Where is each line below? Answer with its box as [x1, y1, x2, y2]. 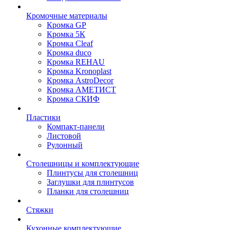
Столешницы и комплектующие [26, 159, 139, 168]
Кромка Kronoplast [47, 67, 111, 75]
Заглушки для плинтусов [47, 178, 134, 186]
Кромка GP [47, 21, 86, 29]
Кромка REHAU [47, 57, 105, 66]
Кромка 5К [47, 30, 85, 39]
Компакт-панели [47, 122, 105, 131]
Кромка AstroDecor [47, 76, 113, 85]
